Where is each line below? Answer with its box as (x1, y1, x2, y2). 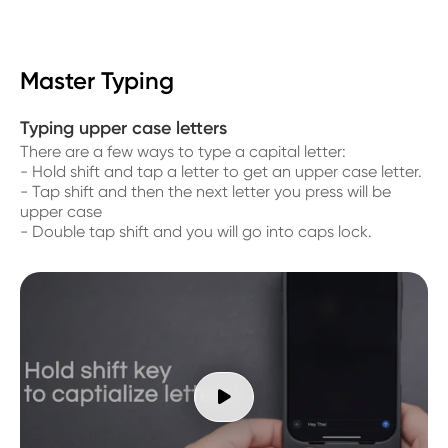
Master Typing (20, 65, 174, 95)
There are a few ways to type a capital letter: (20, 141, 346, 161)
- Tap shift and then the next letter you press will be (20, 181, 391, 201)
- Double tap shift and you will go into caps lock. (20, 221, 372, 241)
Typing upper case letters (20, 116, 227, 139)
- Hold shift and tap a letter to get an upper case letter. (20, 161, 422, 181)
